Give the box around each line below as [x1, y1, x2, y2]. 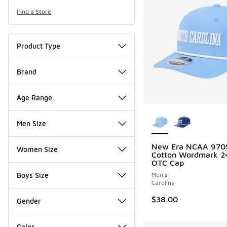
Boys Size [17, 170, 49, 179]
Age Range [17, 93, 52, 102]
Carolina [151, 178, 175, 186]
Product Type [17, 41, 60, 50]
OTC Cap [151, 158, 184, 167]
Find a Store [17, 7, 51, 15]
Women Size [17, 144, 58, 154]
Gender [17, 196, 41, 205]
